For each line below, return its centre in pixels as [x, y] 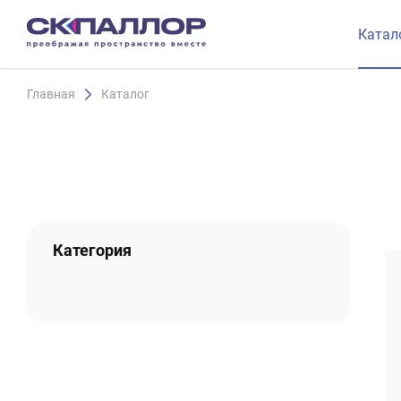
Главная [51, 94]
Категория [92, 251]
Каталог [125, 94]
